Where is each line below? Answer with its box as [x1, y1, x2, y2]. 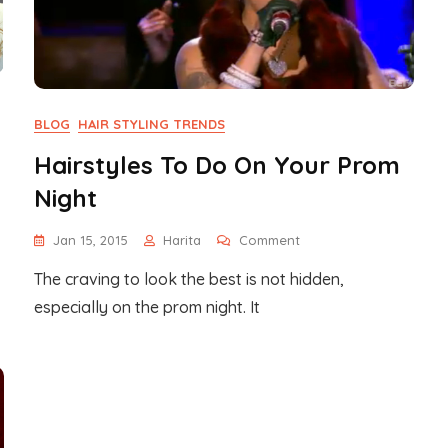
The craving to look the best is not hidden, [34, 269, 344, 289]
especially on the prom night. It [34, 297, 260, 317]
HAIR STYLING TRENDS [78, 116, 225, 132]
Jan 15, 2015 [53, 232, 128, 248]
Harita [163, 232, 201, 248]
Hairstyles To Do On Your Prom [34, 150, 400, 180]
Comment [239, 232, 300, 248]
